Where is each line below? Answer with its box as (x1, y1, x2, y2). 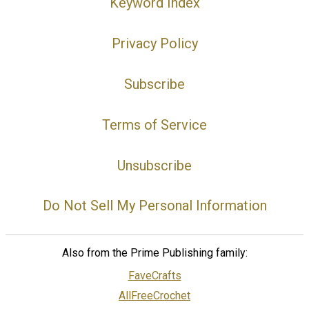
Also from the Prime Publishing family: (61, 246, 248, 260)
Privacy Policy (111, 35, 198, 52)
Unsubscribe (117, 157, 192, 174)
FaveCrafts (128, 269, 181, 283)
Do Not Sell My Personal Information (42, 197, 267, 215)
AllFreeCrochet (119, 289, 190, 303)
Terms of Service (102, 116, 207, 133)
